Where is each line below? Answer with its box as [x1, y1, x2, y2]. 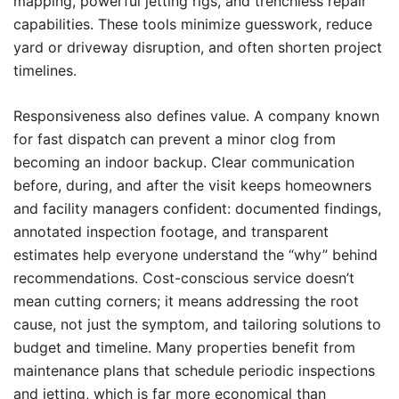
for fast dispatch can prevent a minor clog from [13, 130, 336, 148]
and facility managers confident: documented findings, [13, 199, 381, 217]
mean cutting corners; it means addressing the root [13, 292, 359, 310]
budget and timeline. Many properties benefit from [13, 338, 355, 356]
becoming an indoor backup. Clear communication [13, 153, 354, 171]
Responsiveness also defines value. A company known [13, 107, 379, 125]
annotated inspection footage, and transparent [13, 223, 329, 240]
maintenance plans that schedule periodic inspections [13, 362, 375, 379]
